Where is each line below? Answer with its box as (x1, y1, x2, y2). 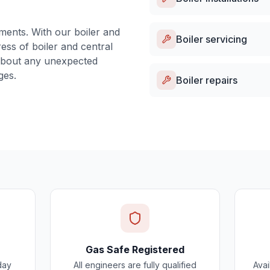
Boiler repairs (176, 74, 237, 86)
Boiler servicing (176, 33, 247, 45)
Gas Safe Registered (85, 243, 184, 256)
